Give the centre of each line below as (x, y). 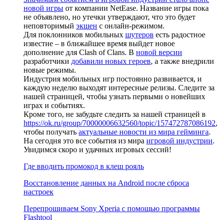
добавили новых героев (111, 61)
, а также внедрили (182, 61)
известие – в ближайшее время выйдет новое (99, 43)
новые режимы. (50, 70)
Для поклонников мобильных (74, 34)
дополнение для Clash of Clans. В (80, 52)
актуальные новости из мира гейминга (144, 132)
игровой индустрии (179, 140)
